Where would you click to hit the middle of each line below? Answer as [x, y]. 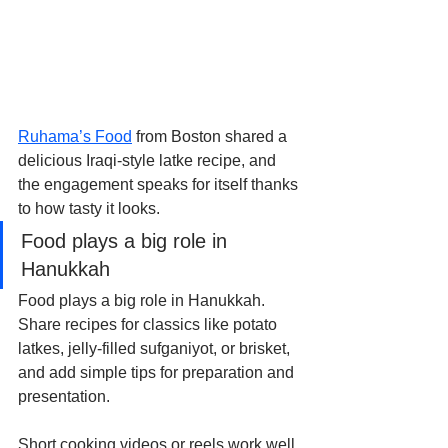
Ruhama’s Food [75, 137]
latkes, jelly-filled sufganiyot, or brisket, [156, 349]
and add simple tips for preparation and [158, 373]
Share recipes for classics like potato [149, 325]
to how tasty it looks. [89, 209]
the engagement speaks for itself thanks [160, 185]
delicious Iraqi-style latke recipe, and [149, 161]
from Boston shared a [211, 137]
